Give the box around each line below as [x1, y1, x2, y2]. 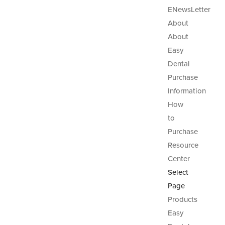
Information [167, 86, 206, 95]
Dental [167, 59, 190, 68]
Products [167, 195, 197, 204]
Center [167, 154, 190, 163]
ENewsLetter [167, 5, 210, 14]
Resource [167, 141, 198, 150]
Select [167, 168, 188, 177]
